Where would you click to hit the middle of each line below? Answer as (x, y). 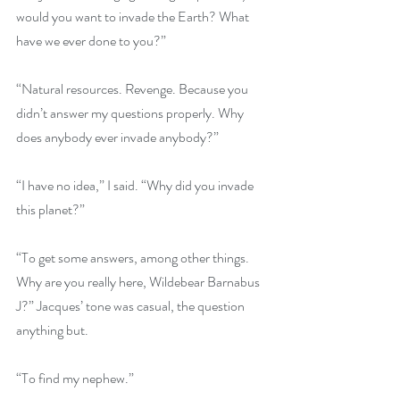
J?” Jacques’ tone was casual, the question (132, 306)
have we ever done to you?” (91, 41)
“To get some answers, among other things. (134, 258)
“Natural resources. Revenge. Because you (133, 89)
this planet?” (50, 209)
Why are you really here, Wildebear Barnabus (139, 282)
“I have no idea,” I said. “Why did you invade (136, 185)
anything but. (54, 330)
